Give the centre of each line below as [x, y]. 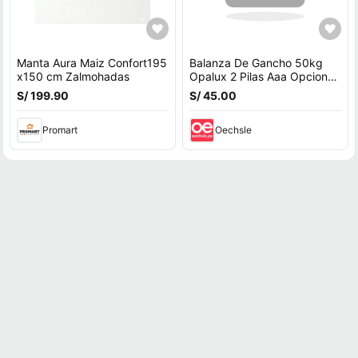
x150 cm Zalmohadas [73, 76]
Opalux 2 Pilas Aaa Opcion [258, 76]
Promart [60, 130]
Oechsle [233, 130]
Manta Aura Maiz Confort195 [92, 63]
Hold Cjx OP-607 [233, 90]
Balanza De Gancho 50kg [256, 63]
